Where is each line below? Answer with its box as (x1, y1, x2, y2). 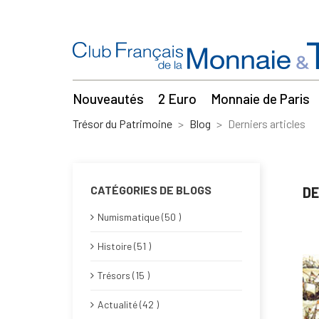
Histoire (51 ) (98, 240, 151, 253)
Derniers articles (228, 116, 305, 130)
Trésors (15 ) (98, 269, 150, 282)
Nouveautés (73, 90, 144, 107)
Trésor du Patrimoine (73, 116, 172, 130)
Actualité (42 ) (98, 298, 159, 311)
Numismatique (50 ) (98, 211, 181, 224)
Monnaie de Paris (210, 90, 310, 107)
